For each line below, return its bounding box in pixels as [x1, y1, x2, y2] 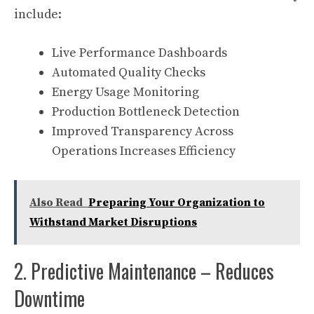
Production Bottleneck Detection [52, 104, 240, 120]
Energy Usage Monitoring [52, 84, 199, 100]
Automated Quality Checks [52, 64, 205, 81]
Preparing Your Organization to [88, 196, 265, 210]
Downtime [14, 284, 85, 313]
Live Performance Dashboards [52, 45, 227, 61]
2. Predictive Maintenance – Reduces [14, 257, 274, 285]
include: [14, 6, 62, 22]
